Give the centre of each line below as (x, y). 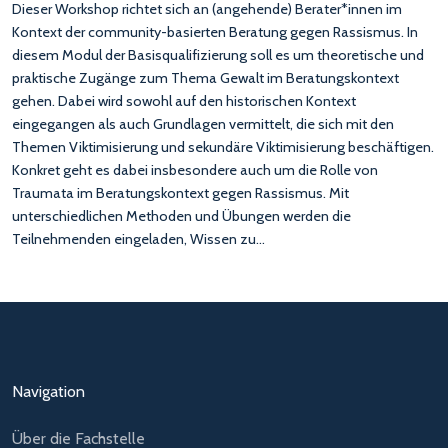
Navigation (48, 391)
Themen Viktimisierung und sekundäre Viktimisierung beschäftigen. (223, 147)
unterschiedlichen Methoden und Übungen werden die (181, 216)
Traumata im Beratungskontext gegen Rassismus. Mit (180, 193)
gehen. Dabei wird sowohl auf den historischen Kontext (184, 101)
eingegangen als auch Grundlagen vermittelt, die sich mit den (203, 124)
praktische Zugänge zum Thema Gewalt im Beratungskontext (205, 78)
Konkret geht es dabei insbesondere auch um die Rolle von (195, 170)
